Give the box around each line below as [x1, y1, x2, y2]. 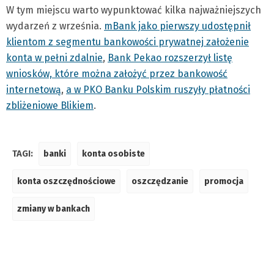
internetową [6, 83, 61, 95]
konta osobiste [82, 148, 145, 159]
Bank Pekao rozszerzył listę [108, 51, 232, 64]
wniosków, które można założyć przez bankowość [6, 67, 228, 80]
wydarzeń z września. [6, 20, 104, 32]
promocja [204, 176, 243, 187]
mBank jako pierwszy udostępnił [104, 20, 251, 32]
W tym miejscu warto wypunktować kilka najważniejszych [6, 4, 261, 16]
